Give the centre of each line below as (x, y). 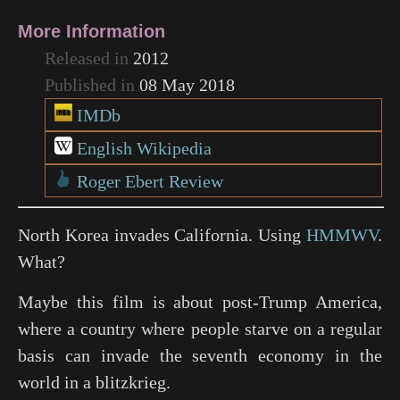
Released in (89, 58)
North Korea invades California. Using (162, 235)
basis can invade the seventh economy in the (200, 355)
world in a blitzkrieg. (94, 382)
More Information (92, 31)
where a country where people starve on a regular (200, 329)
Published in (92, 85)
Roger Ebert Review (150, 181)
